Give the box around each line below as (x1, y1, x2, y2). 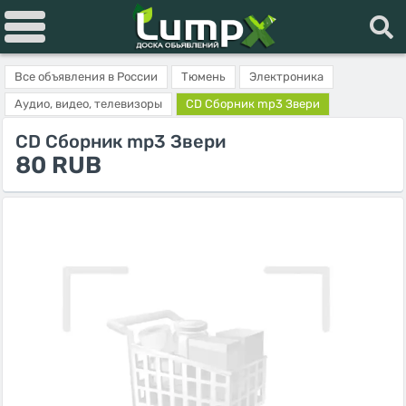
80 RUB (15, 151, 101, 179)
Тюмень (181, 70, 226, 83)
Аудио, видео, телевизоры (14, 97, 162, 111)
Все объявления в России (14, 70, 158, 83)
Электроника (249, 70, 324, 83)
